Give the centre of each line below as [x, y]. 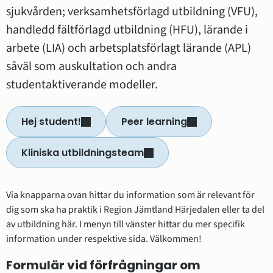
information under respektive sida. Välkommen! [104, 239]
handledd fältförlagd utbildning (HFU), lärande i [127, 30]
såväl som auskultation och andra [91, 67]
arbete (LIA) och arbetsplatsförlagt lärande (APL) [129, 48]
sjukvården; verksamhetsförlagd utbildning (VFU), [132, 12]
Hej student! [51, 122]
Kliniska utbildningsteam [83, 153]
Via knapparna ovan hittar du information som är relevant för [130, 195]
